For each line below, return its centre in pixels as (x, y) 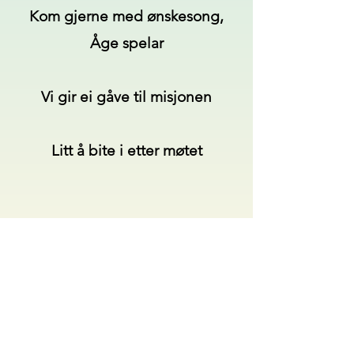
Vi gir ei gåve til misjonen (126, 97)
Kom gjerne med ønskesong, (126, 16)
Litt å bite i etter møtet (126, 151)
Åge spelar (126, 43)
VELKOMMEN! (126, 231)
